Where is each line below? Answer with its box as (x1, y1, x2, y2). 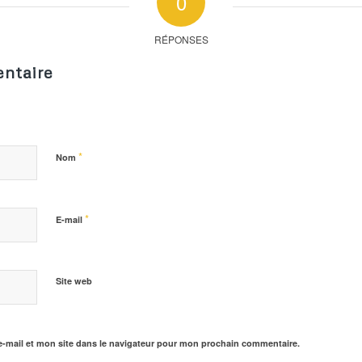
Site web (56, 274, 92, 287)
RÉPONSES (154, 32, 208, 46)
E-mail (56, 213, 85, 225)
